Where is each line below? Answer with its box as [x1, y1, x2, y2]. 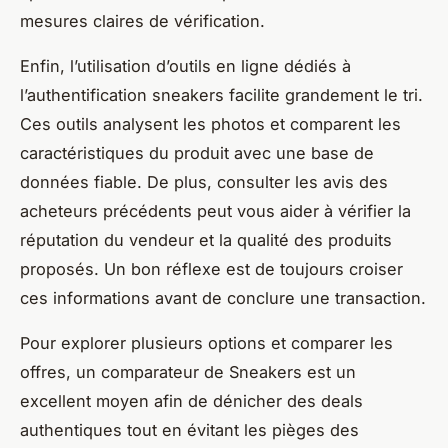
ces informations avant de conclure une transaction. [20, 288, 426, 309]
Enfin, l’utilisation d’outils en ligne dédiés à [20, 56, 351, 77]
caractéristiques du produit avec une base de [20, 143, 374, 164]
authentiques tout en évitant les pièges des [20, 420, 359, 441]
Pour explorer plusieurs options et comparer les [20, 333, 393, 354]
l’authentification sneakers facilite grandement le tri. [20, 85, 423, 106]
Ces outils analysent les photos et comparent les [20, 114, 401, 135]
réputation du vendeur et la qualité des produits [20, 230, 392, 251]
